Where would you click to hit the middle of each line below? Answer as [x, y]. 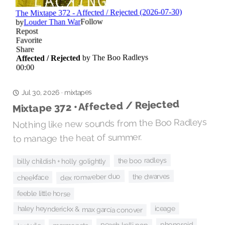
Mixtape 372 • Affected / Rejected [96, 106]
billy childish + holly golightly [62, 161]
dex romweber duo [91, 177]
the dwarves [151, 177]
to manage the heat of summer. [77, 138]
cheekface [33, 177]
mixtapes [78, 92]
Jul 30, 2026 [40, 93]
